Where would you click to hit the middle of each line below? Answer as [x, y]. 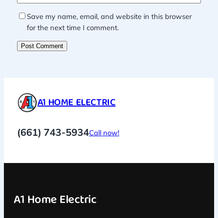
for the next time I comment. [73, 27]
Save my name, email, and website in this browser [109, 16]
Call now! [104, 132]
